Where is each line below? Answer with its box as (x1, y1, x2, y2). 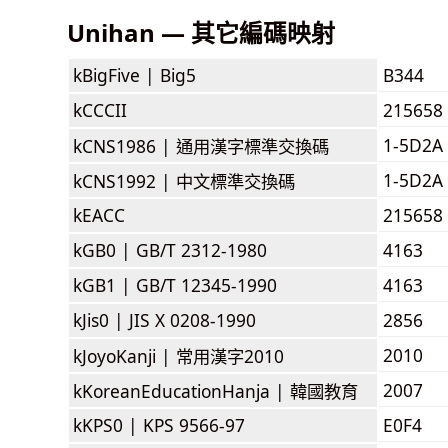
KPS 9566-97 (143, 412, 245, 437)
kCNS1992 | (73, 168, 176, 193)
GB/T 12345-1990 (136, 272, 277, 297)
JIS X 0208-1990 (129, 307, 256, 332)
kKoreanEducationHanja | (73, 378, 290, 403)
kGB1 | (73, 272, 136, 297)
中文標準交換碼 (176, 168, 295, 193)
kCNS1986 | (73, 133, 176, 158)
